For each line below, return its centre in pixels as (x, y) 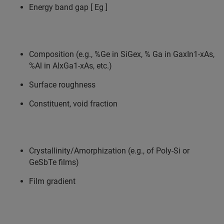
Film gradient (52, 181)
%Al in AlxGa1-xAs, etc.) (70, 65)
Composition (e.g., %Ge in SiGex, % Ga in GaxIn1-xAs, (122, 54)
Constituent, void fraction (73, 103)
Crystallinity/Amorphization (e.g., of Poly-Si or (109, 150)
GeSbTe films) (54, 162)
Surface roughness (62, 84)
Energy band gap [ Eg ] (68, 7)
